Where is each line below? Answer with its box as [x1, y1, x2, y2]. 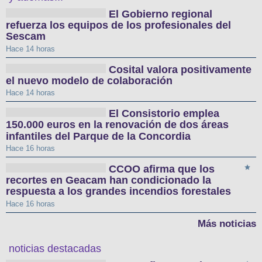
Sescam [6, 30, 46, 43]
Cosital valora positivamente [109, 63, 252, 75]
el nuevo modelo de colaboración [6, 75, 173, 87]
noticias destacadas [9, 242, 101, 254]
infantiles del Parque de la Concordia [6, 130, 191, 142]
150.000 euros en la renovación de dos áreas [6, 119, 229, 131]
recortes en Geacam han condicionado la [6, 174, 211, 187]
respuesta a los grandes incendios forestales [6, 185, 231, 198]
